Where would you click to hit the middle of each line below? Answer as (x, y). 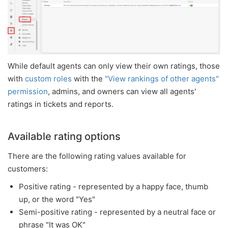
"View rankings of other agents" (162, 79)
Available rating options (64, 137)
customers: (28, 169)
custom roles (48, 79)
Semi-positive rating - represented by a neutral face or (117, 212)
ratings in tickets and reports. (61, 104)
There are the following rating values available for (97, 156)
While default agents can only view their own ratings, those (114, 66)
